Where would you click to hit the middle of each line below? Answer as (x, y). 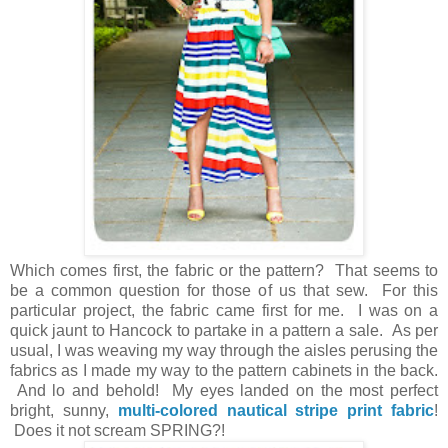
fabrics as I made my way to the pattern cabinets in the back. (224, 371)
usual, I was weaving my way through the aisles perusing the (224, 351)
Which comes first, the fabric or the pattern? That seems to (224, 271)
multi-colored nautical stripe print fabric (276, 411)
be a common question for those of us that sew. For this (224, 291)
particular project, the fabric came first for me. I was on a (224, 311)
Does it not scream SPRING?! (117, 431)
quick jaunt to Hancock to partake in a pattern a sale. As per (224, 331)
